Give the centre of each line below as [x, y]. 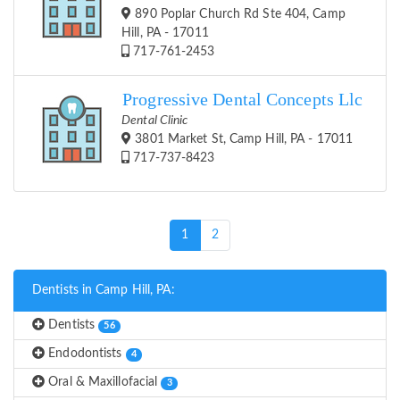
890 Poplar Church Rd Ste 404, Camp [238, 15]
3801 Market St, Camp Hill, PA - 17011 [242, 140]
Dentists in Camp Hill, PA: [104, 291]
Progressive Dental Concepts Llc [243, 100]
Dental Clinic [155, 121]
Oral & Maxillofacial [103, 383]
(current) [212, 234]
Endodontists [85, 354]
